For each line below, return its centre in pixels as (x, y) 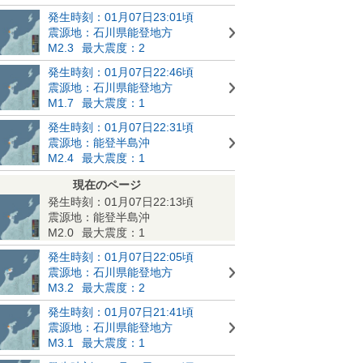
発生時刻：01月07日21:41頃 (121, 312)
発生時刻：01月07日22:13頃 (121, 201)
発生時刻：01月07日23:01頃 (121, 17)
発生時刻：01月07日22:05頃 (121, 256)
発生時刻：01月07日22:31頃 (121, 127)
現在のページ (107, 184)
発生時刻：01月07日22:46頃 (121, 72)
